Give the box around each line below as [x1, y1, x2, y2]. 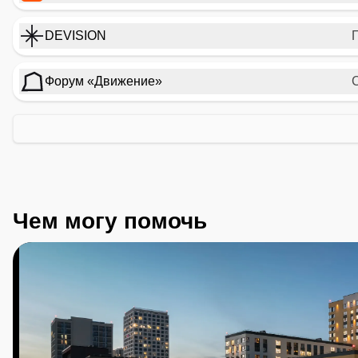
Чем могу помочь [13, 209, 207, 233]
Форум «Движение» [45, 74, 162, 88]
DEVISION [45, 29, 106, 42]
